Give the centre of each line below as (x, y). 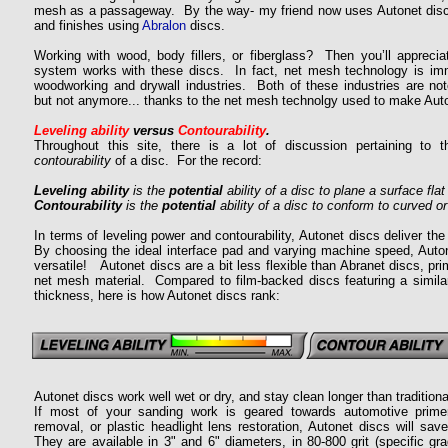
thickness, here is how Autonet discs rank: (157, 295)
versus (153, 130)
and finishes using (88, 25)
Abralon (164, 25)
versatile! (60, 265)
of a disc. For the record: (186, 160)
